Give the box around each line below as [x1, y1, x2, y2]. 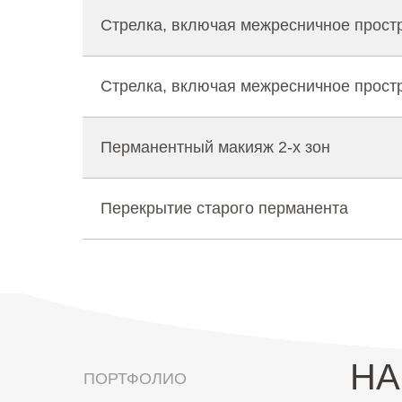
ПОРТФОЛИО [83, 370, 187, 388]
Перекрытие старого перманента [100, 199, 348, 217]
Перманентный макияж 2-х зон [100, 138, 330, 156]
